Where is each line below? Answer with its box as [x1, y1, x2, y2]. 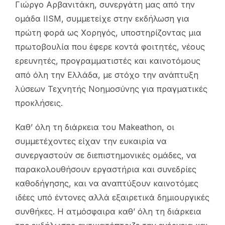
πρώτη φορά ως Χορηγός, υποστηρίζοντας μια [15, 28, 201, 38]
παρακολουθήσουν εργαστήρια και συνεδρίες [15, 164, 196, 175]
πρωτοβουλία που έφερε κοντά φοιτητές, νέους [15, 42, 205, 52]
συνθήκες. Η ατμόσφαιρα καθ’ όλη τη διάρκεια [15, 206, 201, 217]
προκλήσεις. [15, 98, 63, 108]
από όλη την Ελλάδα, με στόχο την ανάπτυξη [15, 70, 198, 80]
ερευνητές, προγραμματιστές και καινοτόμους [15, 56, 200, 66]
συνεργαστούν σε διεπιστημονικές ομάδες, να [15, 150, 196, 161]
